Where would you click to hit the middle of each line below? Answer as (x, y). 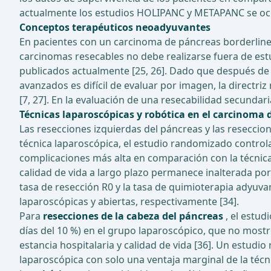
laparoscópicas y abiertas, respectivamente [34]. (129, 202)
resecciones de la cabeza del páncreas (133, 216)
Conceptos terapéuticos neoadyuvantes (115, 28)
